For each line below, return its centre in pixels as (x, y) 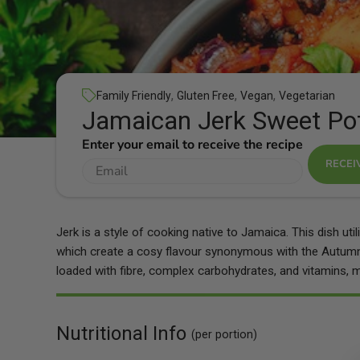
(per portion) (224, 335)
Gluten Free (206, 96)
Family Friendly (134, 96)
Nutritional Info (124, 334)
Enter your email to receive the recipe (192, 145)
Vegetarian (307, 96)
